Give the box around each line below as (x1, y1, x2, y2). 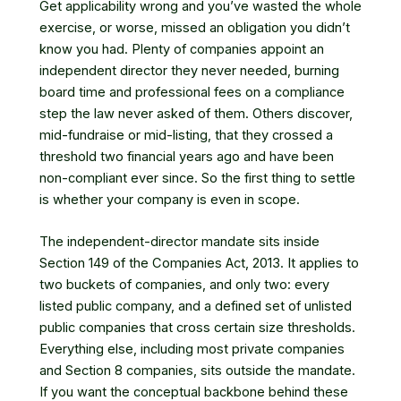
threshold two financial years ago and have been (39, 148, 334, 165)
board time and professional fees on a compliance (39, 83, 345, 100)
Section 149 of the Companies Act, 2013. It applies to (39, 255, 359, 271)
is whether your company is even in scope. (39, 191, 300, 208)
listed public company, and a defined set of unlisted (39, 298, 352, 314)
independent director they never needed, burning (39, 62, 339, 79)
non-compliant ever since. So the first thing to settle (39, 169, 355, 186)
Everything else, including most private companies (39, 341, 345, 357)
